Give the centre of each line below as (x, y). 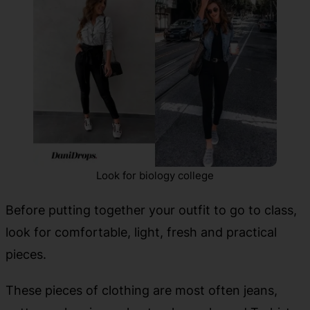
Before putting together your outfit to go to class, (151, 209)
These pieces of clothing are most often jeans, (142, 290)
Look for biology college (155, 175)
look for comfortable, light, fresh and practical (141, 231)
